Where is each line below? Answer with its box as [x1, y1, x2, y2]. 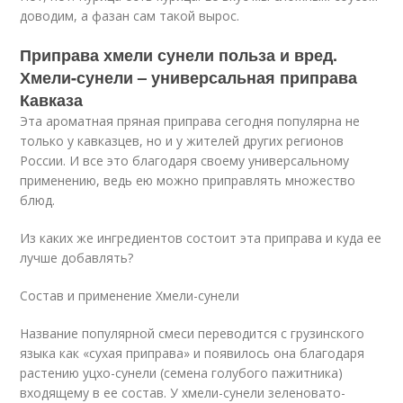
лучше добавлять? [20, 249, 134, 266]
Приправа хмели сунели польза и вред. [20, 43, 338, 67]
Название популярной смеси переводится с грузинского [20, 325, 365, 342]
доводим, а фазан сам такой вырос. [20, 7, 240, 24]
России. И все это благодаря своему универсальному [20, 152, 350, 169]
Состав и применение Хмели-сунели [20, 287, 240, 304]
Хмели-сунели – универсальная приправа [20, 66, 358, 89]
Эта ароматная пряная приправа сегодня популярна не [20, 112, 361, 130]
